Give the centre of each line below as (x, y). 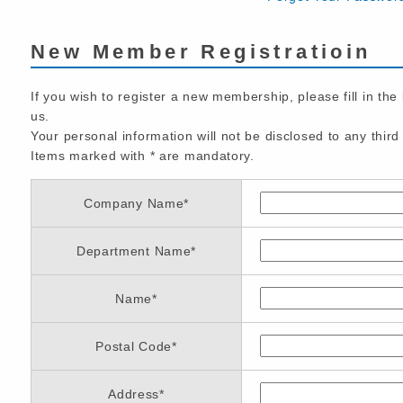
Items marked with (90, 156)
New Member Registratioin (201, 52)
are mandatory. (205, 156)
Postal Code (134, 346)
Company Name (134, 203)
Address (134, 394)
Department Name (134, 251)
